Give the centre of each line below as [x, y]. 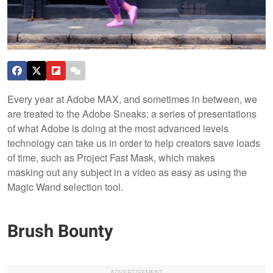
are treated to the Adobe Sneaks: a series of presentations [132, 113]
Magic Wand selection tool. [65, 186]
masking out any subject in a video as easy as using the [127, 172]
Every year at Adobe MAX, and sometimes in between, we [132, 99]
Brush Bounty [60, 232]
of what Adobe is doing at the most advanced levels [118, 128]
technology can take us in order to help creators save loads [134, 143]
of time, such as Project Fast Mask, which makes [111, 157]
